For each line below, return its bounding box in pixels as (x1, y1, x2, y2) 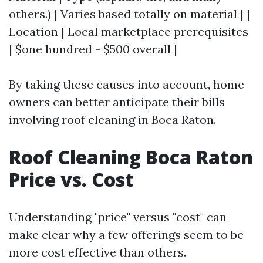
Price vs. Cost (9, 167, 134, 192)
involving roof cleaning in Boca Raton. (9, 112, 216, 127)
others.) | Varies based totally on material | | (9, 6, 250, 21)
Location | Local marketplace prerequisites (9, 24, 248, 39)
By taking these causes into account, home (9, 77, 244, 92)
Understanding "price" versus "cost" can (9, 210, 227, 224)
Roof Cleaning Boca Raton (9, 144, 253, 170)
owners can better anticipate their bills (9, 95, 225, 109)
